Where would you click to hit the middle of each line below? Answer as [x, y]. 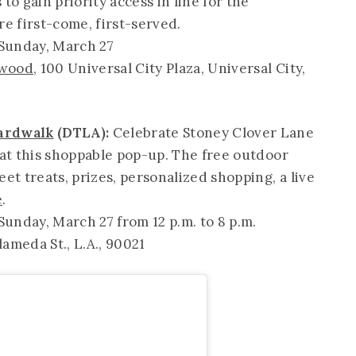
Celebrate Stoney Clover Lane [213, 132]
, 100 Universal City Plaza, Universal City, [169, 68]
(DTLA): [83, 132]
